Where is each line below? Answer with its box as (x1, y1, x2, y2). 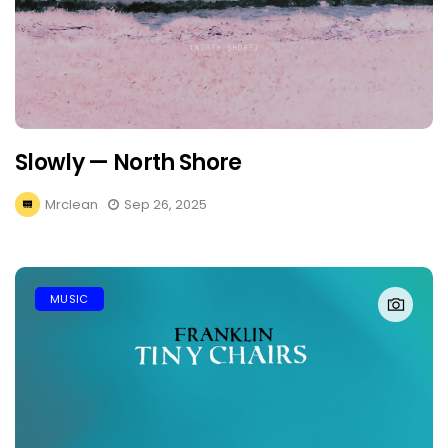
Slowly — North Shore (15, 147, 242, 178)
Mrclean (45, 195, 98, 214)
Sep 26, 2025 (124, 195, 207, 214)
